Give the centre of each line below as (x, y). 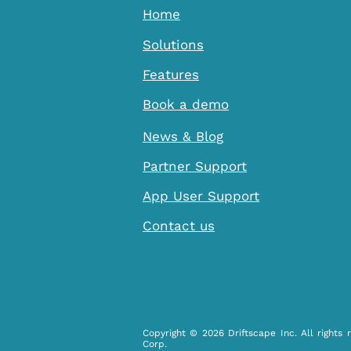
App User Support (201, 196)
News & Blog (183, 137)
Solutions (173, 45)
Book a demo (186, 105)
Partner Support (195, 166)
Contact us (179, 226)
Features (171, 75)
